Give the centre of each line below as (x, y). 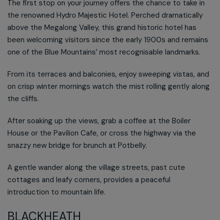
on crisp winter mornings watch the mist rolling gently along (109, 86)
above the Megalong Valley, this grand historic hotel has (102, 27)
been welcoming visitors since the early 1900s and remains (108, 40)
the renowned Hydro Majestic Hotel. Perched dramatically (105, 15)
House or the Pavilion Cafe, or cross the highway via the (102, 133)
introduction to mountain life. (56, 192)
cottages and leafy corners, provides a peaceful (89, 179)
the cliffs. (23, 98)
